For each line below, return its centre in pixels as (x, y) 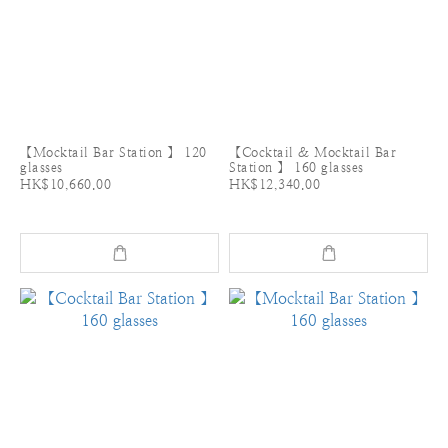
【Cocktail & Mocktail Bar (312, 153)
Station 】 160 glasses (296, 168)
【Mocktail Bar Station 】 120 (113, 153)
